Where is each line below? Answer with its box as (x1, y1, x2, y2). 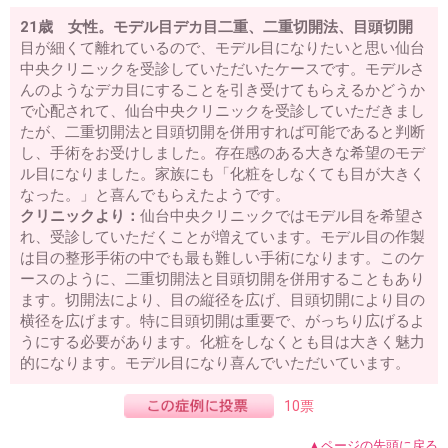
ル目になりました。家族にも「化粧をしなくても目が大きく (20, 165, 425, 184)
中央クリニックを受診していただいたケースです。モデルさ (20, 60, 425, 79)
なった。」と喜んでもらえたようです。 (20, 186, 290, 205)
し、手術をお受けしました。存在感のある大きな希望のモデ (20, 144, 425, 163)
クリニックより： (20, 207, 140, 226)
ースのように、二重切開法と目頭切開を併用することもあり (20, 270, 425, 289)
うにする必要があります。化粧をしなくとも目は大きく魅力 (20, 333, 425, 352)
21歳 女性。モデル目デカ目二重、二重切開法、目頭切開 (20, 18, 413, 37)
